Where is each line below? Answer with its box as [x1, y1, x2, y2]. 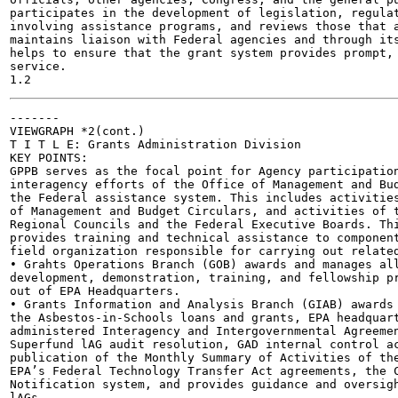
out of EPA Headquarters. [10, 284, 180, 298]
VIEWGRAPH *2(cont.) [10, 124, 145, 138]
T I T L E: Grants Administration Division [10, 138, 301, 151]
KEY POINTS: [10, 151, 88, 164]
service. [10, 60, 67, 73]
